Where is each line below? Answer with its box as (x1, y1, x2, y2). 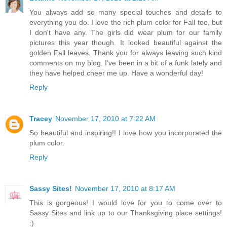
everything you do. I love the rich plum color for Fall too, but (29, 18, 222, 26)
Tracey (29, 114, 52, 123)
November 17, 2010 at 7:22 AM (55, 114, 156, 123)
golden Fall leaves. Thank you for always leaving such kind (29, 48, 222, 57)
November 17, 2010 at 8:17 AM (75, 184, 175, 193)
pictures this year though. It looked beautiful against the (29, 38, 222, 47)
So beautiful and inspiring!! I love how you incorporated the (29, 128, 222, 137)
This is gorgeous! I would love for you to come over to (29, 198, 222, 207)
